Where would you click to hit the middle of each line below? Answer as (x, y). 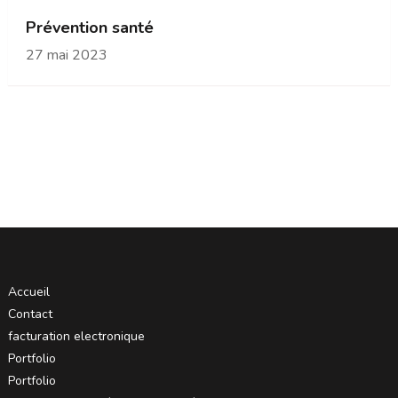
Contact (30, 314)
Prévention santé (89, 27)
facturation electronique (76, 336)
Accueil (28, 291)
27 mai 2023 (66, 55)
